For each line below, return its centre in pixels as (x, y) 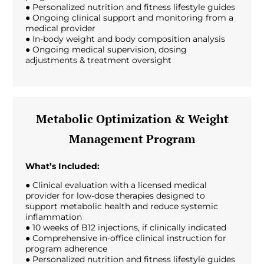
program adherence (66, 249)
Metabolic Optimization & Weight (132, 118)
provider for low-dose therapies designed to (115, 196)
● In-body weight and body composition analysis (125, 39)
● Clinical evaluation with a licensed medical (116, 185)
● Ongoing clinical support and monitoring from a (129, 18)
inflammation (53, 217)
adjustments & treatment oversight (98, 60)
